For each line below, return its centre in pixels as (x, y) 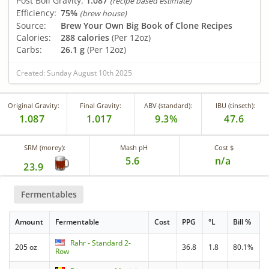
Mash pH (134, 147)
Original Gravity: (33, 105)
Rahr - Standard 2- (101, 243)
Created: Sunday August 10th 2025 (74, 73)
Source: (31, 25)
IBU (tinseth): (235, 105)
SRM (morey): (44, 147)
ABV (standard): (168, 105)
